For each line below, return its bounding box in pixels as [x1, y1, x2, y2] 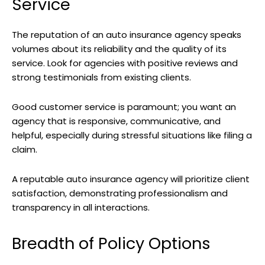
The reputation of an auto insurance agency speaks [12, 28, 241, 41]
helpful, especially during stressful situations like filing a [12, 129, 252, 142]
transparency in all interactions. [12, 201, 150, 214]
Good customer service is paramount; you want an [12, 101, 236, 114]
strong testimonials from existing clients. [12, 71, 193, 84]
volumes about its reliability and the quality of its [12, 43, 227, 56]
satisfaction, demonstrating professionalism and [12, 187, 228, 200]
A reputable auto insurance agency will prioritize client [12, 173, 250, 186]
